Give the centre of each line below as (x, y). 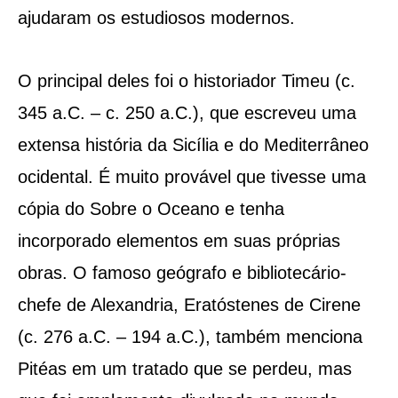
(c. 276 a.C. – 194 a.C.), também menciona (190, 336)
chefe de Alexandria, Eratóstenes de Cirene (189, 304)
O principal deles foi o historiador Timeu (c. (186, 80)
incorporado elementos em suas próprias (179, 240)
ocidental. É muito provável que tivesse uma (191, 176)
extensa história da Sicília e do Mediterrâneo (193, 144)
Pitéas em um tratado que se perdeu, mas (184, 368)
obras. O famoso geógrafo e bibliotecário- (182, 272)
